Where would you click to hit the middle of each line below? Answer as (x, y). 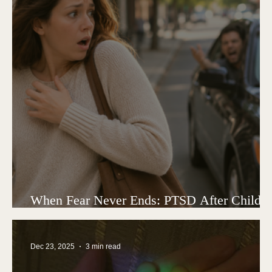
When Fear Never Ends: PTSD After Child (146, 200)
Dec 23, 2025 (53, 246)
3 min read (103, 246)
